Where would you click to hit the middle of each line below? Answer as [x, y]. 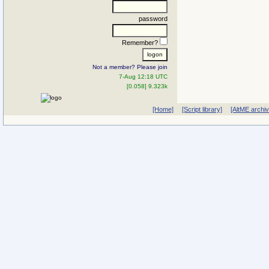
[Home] [163, 109]
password [153, 18]
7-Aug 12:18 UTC [143, 76]
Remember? [141, 42]
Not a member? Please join [130, 67]
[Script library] [202, 109]
